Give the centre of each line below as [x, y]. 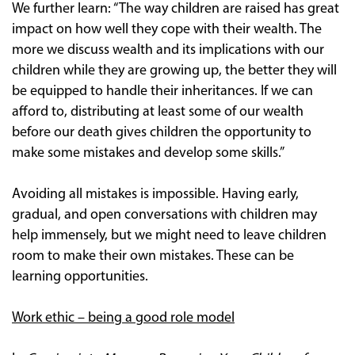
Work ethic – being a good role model [123, 318]
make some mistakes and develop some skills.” [148, 153]
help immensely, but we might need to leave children [169, 235]
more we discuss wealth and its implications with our [168, 50]
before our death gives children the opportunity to [162, 132]
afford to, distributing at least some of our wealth [158, 112]
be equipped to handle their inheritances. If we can [162, 91]
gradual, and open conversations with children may [164, 215]
